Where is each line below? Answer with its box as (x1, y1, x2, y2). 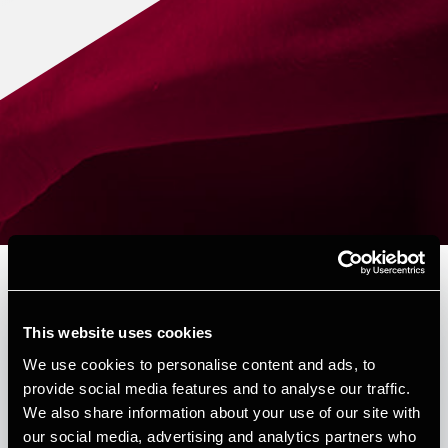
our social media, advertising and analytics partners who (23, 427, 416, 445)
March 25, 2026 (109, 334, 219, 356)
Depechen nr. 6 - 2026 (16, 272, 317, 314)
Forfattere (32, 382, 134, 414)
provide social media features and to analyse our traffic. (23, 379, 411, 397)
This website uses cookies (23, 324, 213, 341)
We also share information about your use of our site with (23, 403, 421, 421)
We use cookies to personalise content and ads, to (23, 355, 376, 373)
